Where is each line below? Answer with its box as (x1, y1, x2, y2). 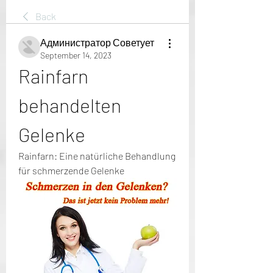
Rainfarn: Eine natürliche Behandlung (18, 150, 175, 161)
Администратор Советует (40, 37, 154, 48)
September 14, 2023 (40, 50, 112, 60)
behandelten (18, 93, 121, 116)
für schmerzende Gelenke (18, 165, 124, 176)
